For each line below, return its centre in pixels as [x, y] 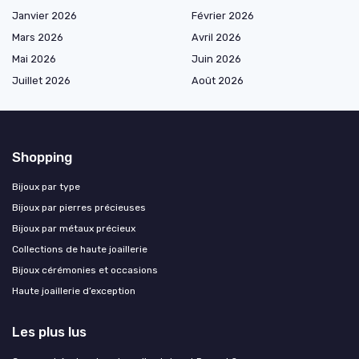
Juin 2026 [216, 59]
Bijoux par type [46, 187]
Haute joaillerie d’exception [74, 291]
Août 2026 [218, 81]
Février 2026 [223, 16]
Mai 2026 [34, 59]
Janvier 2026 [44, 16]
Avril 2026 [216, 38]
